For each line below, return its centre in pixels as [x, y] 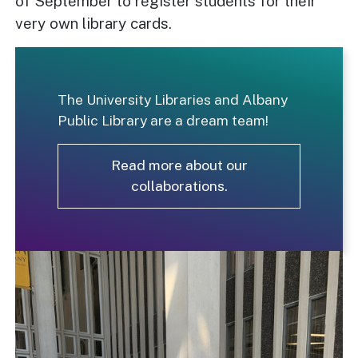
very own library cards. [96, 24]
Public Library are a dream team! [163, 121]
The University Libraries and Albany [173, 100]
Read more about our [179, 165]
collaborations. [179, 186]
